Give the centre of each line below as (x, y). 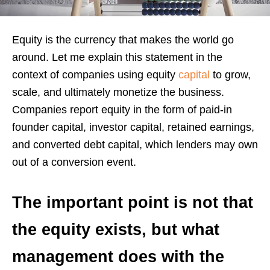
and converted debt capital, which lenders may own (135, 144)
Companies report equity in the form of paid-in (122, 109)
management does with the (118, 256)
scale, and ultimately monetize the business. (118, 92)
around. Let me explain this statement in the (117, 57)
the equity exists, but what (116, 229)
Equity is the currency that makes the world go (123, 39)
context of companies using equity (95, 74)
